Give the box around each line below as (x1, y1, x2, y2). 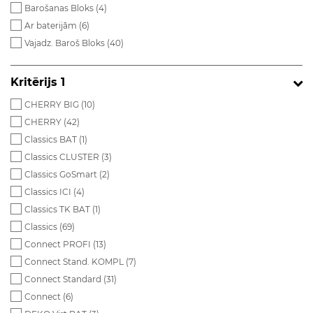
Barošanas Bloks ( (24, 3, 99, 13)
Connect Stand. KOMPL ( (24, 256, 129, 267)
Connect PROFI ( (24, 239, 96, 249)
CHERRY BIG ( (24, 99, 84, 110)
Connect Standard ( (24, 274, 106, 284)
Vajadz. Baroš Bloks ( (24, 38, 110, 48)
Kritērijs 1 (10, 75, 65, 89)
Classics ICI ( (24, 187, 76, 197)
